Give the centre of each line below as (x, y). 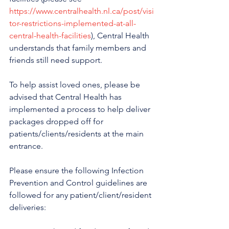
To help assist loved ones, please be (76, 85)
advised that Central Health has (66, 97)
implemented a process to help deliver (81, 109)
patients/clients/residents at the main (77, 134)
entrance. (26, 146)
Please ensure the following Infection (77, 170)
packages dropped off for (57, 121)
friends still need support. (56, 60)
